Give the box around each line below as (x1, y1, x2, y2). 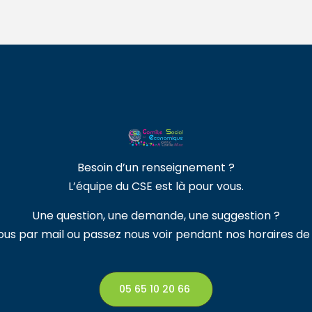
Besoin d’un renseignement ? (77, 159, 235, 175)
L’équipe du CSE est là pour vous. (68, 178, 244, 194)
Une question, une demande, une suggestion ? (32, 208, 280, 224)
